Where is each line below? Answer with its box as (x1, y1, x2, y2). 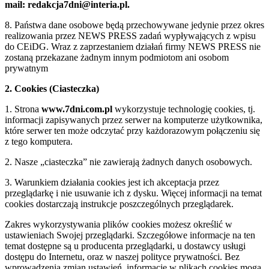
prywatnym (5, 62, 48, 73)
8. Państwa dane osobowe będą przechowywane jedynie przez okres (5, 19, 264, 30)
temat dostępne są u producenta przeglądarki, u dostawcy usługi (5, 240, 246, 251)
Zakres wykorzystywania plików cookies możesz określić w (5, 219, 232, 229)
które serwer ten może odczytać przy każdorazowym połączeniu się (5, 125, 260, 136)
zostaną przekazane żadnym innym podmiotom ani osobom (5, 52, 229, 62)
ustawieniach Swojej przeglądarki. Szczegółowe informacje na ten (5, 229, 255, 240)
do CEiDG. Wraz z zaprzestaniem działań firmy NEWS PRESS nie (5, 41, 261, 52)
